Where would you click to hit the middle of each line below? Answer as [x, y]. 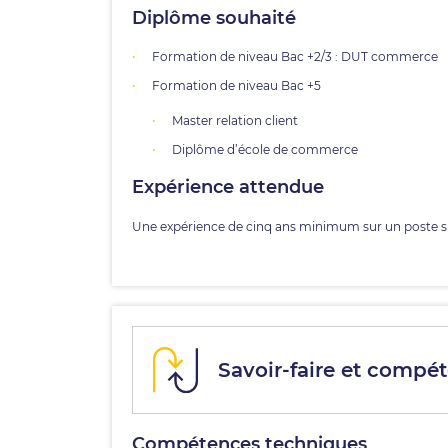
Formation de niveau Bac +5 [236, 85]
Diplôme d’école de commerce [265, 149]
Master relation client [235, 120]
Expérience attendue [228, 187]
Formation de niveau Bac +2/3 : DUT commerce [295, 56]
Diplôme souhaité [214, 18]
